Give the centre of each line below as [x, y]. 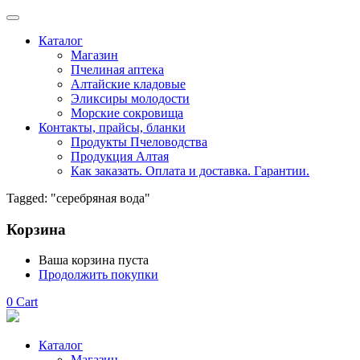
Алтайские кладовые [128, 84]
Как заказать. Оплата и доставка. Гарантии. [190, 171]
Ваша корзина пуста [94, 260]
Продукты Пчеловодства [139, 142]
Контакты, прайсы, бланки [112, 127]
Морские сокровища [127, 113]
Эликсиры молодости [130, 98]
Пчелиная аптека [117, 70]
